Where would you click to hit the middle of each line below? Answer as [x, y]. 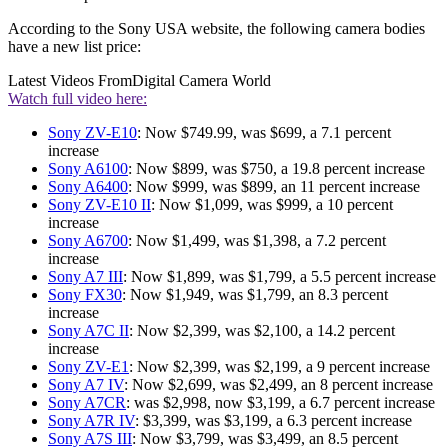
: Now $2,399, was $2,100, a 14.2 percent [262, 331]
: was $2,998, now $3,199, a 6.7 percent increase [280, 403]
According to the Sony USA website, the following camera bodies [216, 29]
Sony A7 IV [86, 385]
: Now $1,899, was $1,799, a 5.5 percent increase [279, 277]
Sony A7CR [87, 403]
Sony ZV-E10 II [99, 205]
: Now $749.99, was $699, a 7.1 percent [264, 133]
